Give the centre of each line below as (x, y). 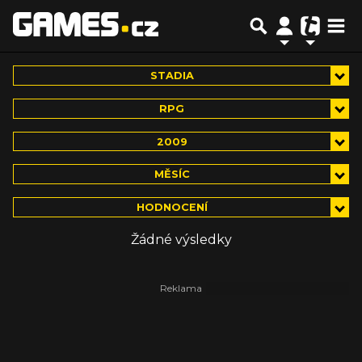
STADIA (172, 75)
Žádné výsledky (181, 240)
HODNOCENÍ (172, 208)
